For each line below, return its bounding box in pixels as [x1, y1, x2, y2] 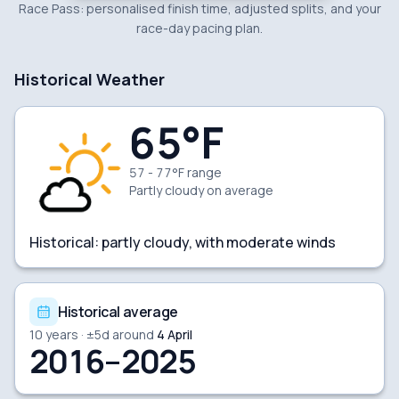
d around [102, 325, 154, 343]
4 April [157, 325, 192, 343]
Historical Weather [14, 68, 165, 90]
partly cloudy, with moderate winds [102, 232, 336, 252]
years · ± [43, 325, 94, 343]
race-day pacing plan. [136, 19, 263, 37]
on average [204, 181, 273, 199]
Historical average [58, 301, 178, 322]
